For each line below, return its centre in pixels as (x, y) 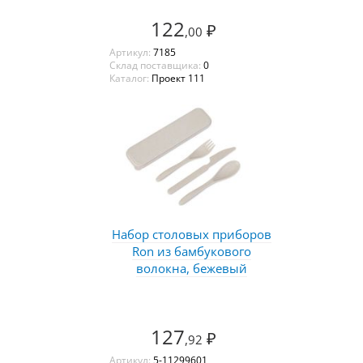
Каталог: (130, 78)
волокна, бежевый (192, 268)
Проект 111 (178, 78)
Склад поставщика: (156, 65)
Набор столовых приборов (192, 234)
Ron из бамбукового (192, 251)
